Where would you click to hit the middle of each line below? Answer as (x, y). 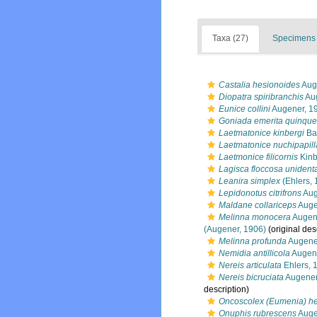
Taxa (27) (230, 38)
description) (226, 289)
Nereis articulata (250, 265)
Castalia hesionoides (259, 85)
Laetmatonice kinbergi (261, 133)
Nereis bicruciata (251, 277)
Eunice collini (244, 109)
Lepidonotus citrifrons (260, 193)
